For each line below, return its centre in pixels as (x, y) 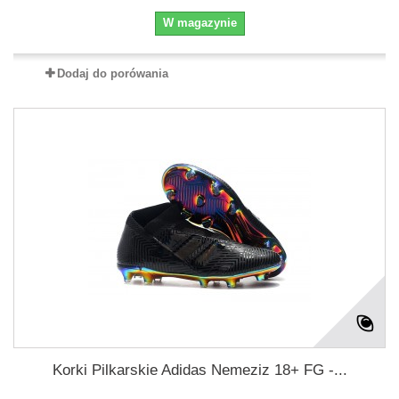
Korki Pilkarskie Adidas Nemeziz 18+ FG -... (199, 370)
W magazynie (199, 23)
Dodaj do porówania (112, 73)
